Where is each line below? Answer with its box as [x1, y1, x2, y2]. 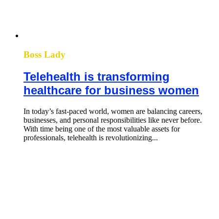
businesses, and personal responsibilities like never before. [23, 115, 202, 124]
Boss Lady [23, 49, 66, 60]
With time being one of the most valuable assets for [23, 124, 180, 133]
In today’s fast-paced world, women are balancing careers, [23, 107, 202, 115]
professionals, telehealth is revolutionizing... [23, 133, 158, 142]
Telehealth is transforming [23, 70, 170, 84]
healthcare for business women [23, 84, 199, 97]
